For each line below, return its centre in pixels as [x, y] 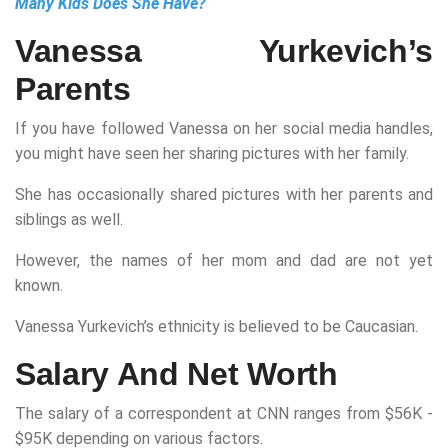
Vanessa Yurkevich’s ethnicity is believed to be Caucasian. [216, 327]
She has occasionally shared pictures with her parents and [224, 195]
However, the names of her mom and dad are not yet [224, 261]
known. [39, 286]
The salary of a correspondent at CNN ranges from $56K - [224, 414]
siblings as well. [69, 220]
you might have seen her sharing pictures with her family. [212, 154]
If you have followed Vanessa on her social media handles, [224, 129]
